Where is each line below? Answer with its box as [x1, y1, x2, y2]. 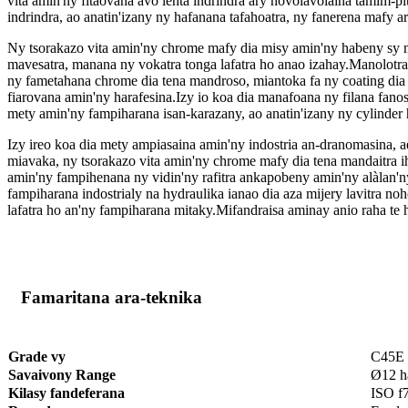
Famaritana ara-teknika [21, 287, 202, 307]
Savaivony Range [8, 366, 116, 382]
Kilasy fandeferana [8, 384, 125, 401]
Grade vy [8, 348, 66, 364]
